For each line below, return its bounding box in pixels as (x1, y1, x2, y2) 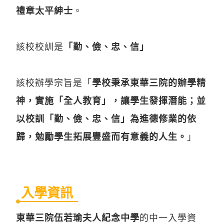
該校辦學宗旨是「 (16, 76, 92, 88)
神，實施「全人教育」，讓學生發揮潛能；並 (16, 94, 206, 106)
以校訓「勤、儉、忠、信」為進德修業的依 (16, 112, 196, 124)
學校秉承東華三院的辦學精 (92, 76, 206, 88)
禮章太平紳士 (16, 4, 73, 16)
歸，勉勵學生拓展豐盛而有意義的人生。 (16, 130, 187, 142)
